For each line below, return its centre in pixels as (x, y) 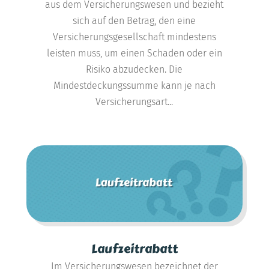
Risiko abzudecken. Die (134, 69)
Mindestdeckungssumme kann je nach (134, 85)
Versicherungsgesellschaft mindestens (134, 37)
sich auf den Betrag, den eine (134, 20)
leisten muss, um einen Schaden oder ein (134, 53)
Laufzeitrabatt (134, 249)
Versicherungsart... (134, 101)
